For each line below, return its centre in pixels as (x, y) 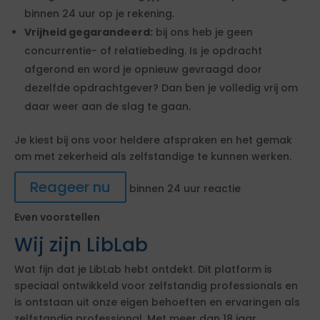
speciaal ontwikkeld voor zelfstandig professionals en (156, 286)
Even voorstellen (57, 217)
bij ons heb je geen (203, 32)
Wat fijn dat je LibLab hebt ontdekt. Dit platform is (143, 269)
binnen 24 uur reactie (184, 189)
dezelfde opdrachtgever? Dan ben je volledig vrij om (161, 88)
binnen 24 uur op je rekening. (99, 14)
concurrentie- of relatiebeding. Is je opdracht (143, 51)
